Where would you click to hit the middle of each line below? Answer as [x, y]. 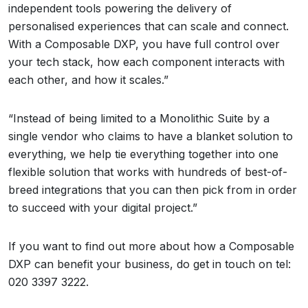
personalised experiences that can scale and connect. [148, 26]
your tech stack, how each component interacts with [146, 62]
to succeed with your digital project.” [103, 208]
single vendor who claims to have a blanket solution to [151, 136]
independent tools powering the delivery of [120, 8]
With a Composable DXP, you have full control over [144, 44]
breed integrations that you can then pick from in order [153, 190]
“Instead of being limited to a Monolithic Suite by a [139, 118]
